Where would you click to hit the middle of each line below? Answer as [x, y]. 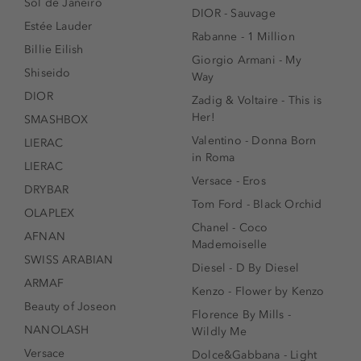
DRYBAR [47, 190]
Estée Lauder [58, 27]
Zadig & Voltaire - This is [257, 101]
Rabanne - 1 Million [243, 37]
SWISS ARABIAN [69, 260]
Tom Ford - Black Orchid [257, 205]
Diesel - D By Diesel [245, 268]
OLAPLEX [50, 214]
